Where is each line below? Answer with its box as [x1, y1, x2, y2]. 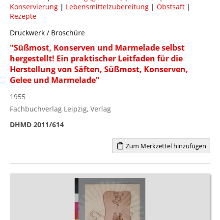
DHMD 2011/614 [10, 119, 64, 129]
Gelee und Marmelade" [10, 74, 100, 85]
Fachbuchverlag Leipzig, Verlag [10, 104, 111, 113]
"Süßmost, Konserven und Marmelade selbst [10, 42, 185, 53]
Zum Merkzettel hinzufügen [124, 141, 206, 150]
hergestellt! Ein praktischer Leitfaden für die [10, 53, 183, 64]
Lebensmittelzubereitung [66, 1, 149, 11]
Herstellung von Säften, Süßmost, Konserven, [10, 63, 188, 75]
